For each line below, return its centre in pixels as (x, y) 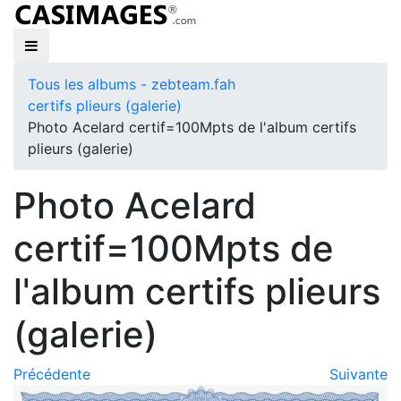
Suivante (358, 374)
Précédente (52, 374)
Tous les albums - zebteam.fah (132, 84)
